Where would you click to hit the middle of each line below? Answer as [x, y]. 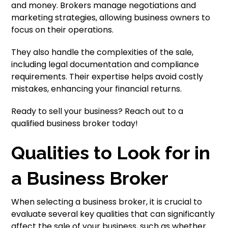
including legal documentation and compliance [105, 64]
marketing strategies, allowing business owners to [111, 18]
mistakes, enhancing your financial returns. [97, 89]
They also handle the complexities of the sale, [103, 52]
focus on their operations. [63, 30]
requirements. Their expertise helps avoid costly [107, 77]
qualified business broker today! [75, 123]
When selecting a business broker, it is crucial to [107, 202]
